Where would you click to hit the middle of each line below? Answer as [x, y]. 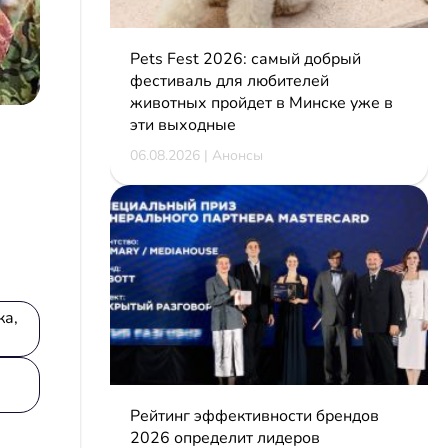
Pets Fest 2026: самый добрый [245, 58]
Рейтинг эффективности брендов [254, 415]
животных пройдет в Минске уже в [261, 102]
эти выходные [182, 124]
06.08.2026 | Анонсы [196, 155]
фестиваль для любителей [229, 80]
